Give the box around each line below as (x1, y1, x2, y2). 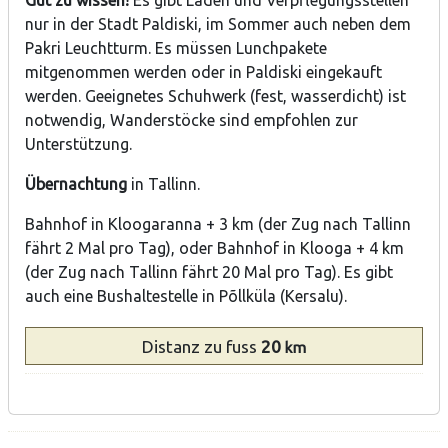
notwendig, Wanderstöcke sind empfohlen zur (25, 111, 358, 130)
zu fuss (204, 336, 261, 356)
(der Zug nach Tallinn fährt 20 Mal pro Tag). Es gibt (25, 263, 393, 282)
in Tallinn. (127, 175, 200, 194)
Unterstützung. (25, 135, 132, 154)
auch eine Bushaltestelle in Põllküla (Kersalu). (25, 287, 347, 306)
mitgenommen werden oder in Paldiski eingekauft (25, 63, 382, 82)
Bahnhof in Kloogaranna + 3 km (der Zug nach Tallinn (25, 215, 411, 234)
